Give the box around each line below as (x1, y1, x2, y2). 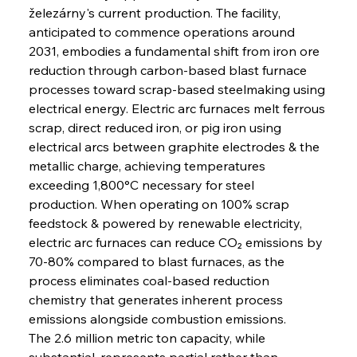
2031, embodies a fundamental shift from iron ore (28, 42, 323, 59)
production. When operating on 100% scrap (28, 195, 292, 212)
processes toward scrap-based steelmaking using (28, 80, 328, 97)
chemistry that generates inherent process (28, 291, 286, 308)
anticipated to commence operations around (28, 23, 298, 40)
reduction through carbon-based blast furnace (28, 61, 310, 78)
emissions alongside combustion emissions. (28, 310, 286, 327)
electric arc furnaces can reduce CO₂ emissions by (28, 233, 326, 250)
